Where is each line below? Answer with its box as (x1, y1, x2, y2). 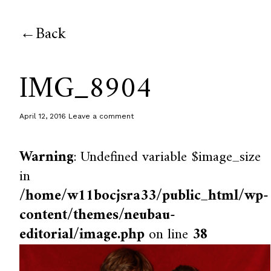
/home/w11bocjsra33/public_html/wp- (19, 183, 269, 209)
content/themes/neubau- (19, 203, 176, 228)
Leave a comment (68, 112, 134, 120)
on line (145, 222, 193, 247)
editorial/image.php (19, 222, 145, 247)
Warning (19, 145, 74, 170)
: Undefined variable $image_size (74, 145, 261, 170)
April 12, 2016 (19, 112, 67, 120)
